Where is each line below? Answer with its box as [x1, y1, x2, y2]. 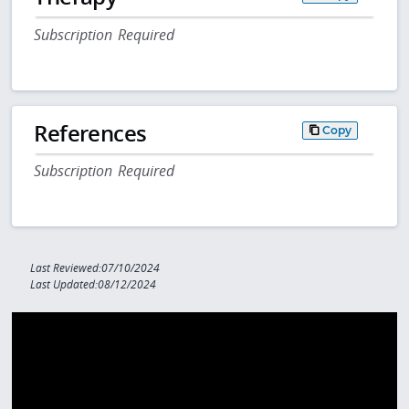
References [34, 117, 147, 148]
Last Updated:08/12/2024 [30, 278, 157, 292]
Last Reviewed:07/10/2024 [30, 261, 161, 276]
